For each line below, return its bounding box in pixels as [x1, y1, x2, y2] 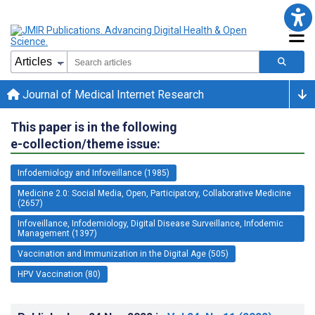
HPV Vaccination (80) [18, 269, 101, 279]
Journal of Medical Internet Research [20, 87, 204, 101]
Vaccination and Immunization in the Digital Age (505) [18, 248, 229, 259]
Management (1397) [18, 228, 97, 238]
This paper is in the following [11, 119, 177, 134]
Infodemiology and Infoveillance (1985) [18, 167, 169, 178]
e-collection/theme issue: [11, 136, 160, 151]
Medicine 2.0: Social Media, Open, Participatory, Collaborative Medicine [18, 188, 291, 198]
